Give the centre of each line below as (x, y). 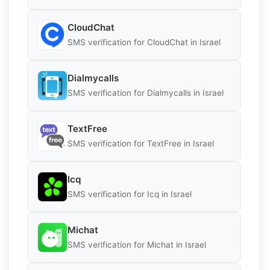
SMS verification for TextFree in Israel (141, 144)
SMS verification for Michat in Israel (137, 245)
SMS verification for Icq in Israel (130, 194)
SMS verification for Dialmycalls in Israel (146, 93)
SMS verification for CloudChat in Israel (144, 42)
